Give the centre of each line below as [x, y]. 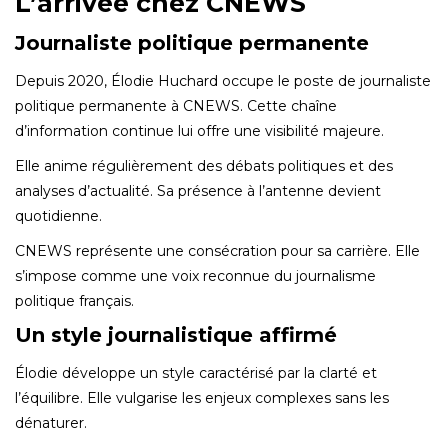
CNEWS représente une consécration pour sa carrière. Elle [217, 250]
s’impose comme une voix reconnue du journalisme [195, 275]
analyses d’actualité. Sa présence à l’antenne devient [198, 190]
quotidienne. [58, 215]
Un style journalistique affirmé [176, 334]
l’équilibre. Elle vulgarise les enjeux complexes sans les [202, 397]
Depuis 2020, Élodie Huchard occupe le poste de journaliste [223, 80]
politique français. [74, 300]
